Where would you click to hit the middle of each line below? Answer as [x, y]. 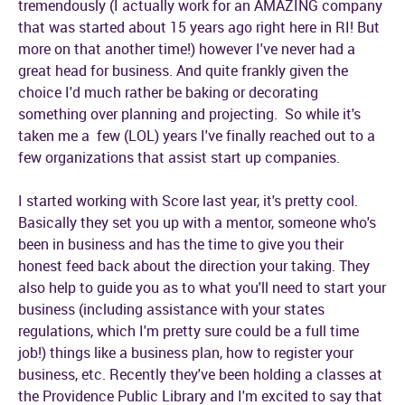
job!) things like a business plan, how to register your [186, 353]
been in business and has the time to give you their [181, 244]
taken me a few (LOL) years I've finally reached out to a [197, 136]
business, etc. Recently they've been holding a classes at [200, 374]
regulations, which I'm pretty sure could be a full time [188, 331]
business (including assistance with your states [171, 309]
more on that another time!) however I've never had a [187, 49]
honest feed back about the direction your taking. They [194, 266]
